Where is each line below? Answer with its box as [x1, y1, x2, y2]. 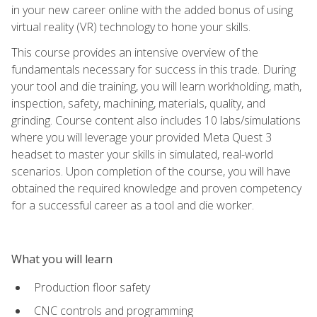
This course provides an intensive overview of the [11, 44, 258, 60]
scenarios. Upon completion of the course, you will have [11, 163, 291, 179]
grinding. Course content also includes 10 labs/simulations [11, 112, 301, 128]
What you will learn [11, 250, 113, 267]
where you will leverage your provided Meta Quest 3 [11, 129, 272, 145]
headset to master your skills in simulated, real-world [11, 146, 273, 162]
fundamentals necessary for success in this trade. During [11, 61, 296, 77]
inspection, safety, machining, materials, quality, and [11, 95, 265, 111]
